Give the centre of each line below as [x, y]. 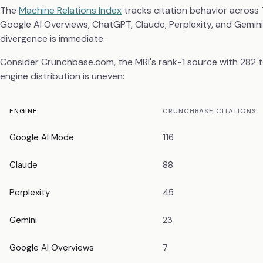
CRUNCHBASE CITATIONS [210, 111]
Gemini [23, 220]
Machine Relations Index [70, 11]
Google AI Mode [42, 137]
